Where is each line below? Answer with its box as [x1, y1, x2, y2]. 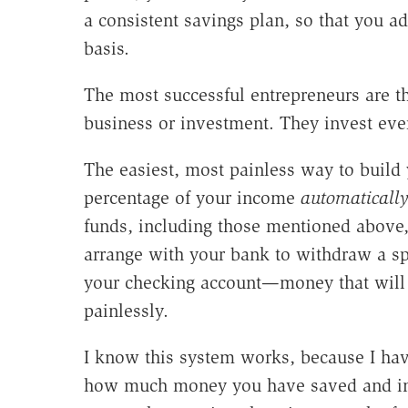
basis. [83, 37, 129, 60]
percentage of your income [83, 187, 301, 209]
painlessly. [83, 300, 168, 322]
